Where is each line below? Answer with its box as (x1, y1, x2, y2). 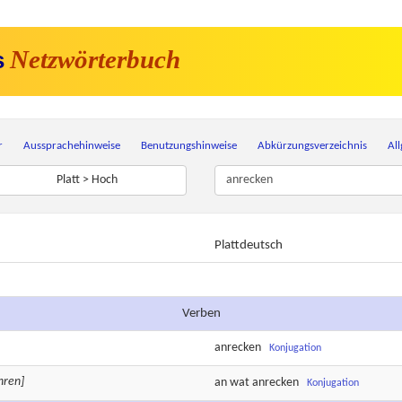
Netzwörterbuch (10, 45, 180, 74)
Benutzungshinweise (140, 140, 237, 152)
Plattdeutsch (214, 239, 283, 252)
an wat (214, 376, 252, 390)
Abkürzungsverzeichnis (257, 140, 367, 152)
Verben (181, 307, 221, 320)
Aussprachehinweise (22, 140, 120, 152)
